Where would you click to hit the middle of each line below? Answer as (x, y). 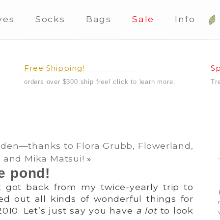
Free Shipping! (54, 68)
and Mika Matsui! (44, 158)
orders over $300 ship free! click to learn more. (100, 82)
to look (177, 210)
